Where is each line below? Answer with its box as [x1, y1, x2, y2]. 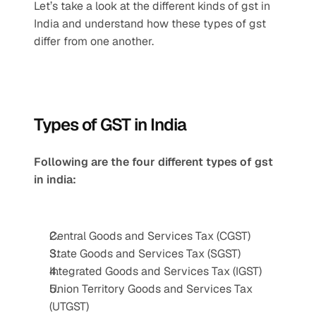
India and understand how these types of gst [34, 16, 266, 31]
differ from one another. [34, 34, 154, 49]
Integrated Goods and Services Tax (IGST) [49, 264, 262, 279]
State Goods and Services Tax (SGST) [49, 246, 241, 261]
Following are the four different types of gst [34, 154, 273, 169]
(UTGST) [49, 299, 89, 314]
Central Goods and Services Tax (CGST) [49, 229, 250, 243]
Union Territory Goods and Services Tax [49, 281, 253, 296]
